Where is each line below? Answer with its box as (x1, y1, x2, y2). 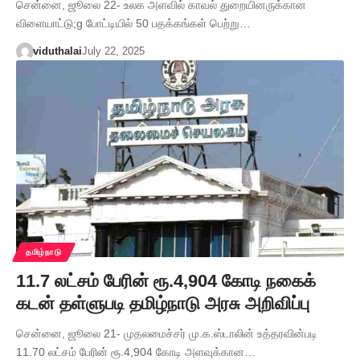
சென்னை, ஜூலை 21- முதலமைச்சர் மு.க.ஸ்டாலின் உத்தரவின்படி (16, 326, 317, 340)
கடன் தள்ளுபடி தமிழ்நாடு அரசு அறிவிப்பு (16, 292, 309, 313)
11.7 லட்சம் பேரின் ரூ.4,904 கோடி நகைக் (16, 270, 316, 291)
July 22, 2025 (81, 44, 145, 57)
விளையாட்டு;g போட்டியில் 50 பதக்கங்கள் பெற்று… (16, 16, 251, 30)
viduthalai (32, 44, 82, 57)
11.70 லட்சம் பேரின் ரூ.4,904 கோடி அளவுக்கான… (16, 345, 256, 358)
